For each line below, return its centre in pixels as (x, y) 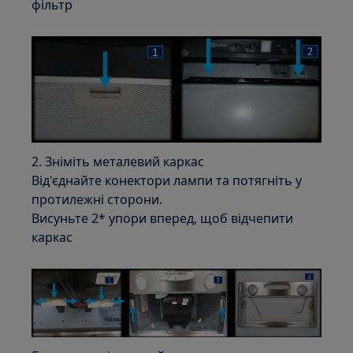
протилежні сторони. (97, 200)
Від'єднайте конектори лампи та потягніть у (167, 181)
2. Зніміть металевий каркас (118, 162)
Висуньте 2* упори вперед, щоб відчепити (163, 219)
